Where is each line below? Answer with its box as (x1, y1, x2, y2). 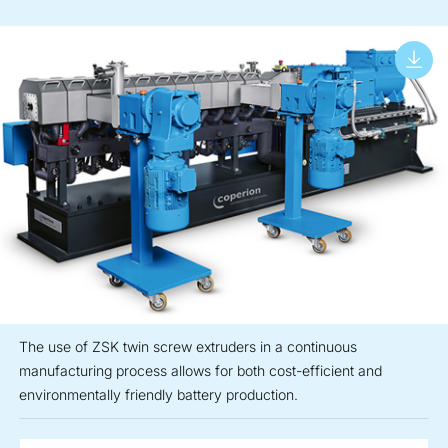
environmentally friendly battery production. (19, 386, 298, 404)
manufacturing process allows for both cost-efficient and (19, 362, 382, 380)
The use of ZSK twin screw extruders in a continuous (19, 338, 357, 356)
